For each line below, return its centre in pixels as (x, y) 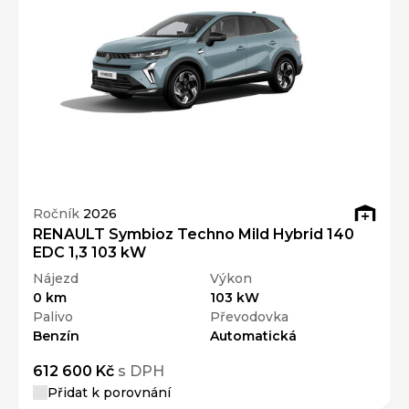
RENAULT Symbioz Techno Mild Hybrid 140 (194, 234)
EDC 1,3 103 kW (89, 252)
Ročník (58, 214)
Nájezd (56, 278)
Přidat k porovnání (109, 392)
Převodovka (249, 316)
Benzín (56, 336)
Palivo (53, 316)
